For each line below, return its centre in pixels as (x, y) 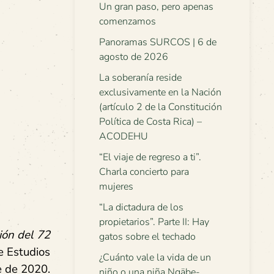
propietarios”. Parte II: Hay (154, 222)
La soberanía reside (140, 78)
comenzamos (128, 21)
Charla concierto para (144, 172)
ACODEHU (124, 136)
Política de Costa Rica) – (150, 122)
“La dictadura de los (141, 207)
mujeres (116, 187)
